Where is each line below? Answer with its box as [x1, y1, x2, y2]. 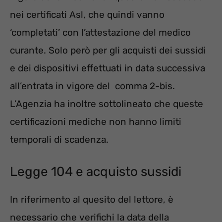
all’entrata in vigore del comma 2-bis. [10, 80, 175, 92]
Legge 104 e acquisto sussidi [10, 164, 181, 179]
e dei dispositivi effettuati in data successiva [10, 62, 205, 74]
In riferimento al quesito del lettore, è [10, 193, 173, 205]
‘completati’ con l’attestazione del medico [10, 27, 191, 39]
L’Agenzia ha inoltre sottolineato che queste [10, 98, 203, 110]
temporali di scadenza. [10, 134, 109, 146]
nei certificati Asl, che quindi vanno [10, 9, 165, 21]
